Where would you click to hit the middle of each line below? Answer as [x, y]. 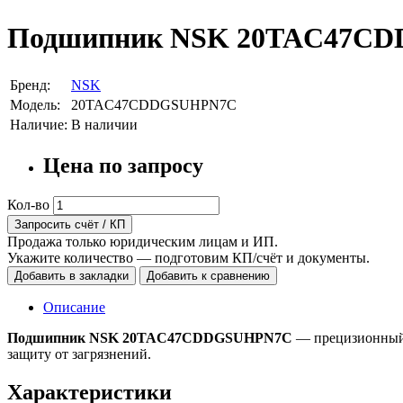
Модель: [35, 104]
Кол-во [28, 204]
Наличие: [39, 124]
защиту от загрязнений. [79, 354]
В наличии [104, 124]
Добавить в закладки [72, 275]
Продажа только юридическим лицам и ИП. [143, 241]
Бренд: [30, 85]
